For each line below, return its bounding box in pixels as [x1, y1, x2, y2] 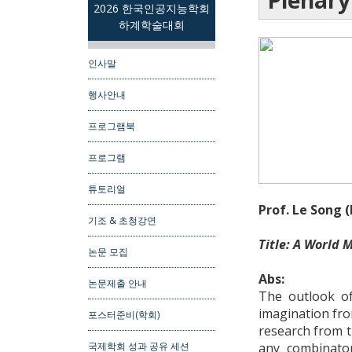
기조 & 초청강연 [88, 214, 156, 227]
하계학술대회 [118, 16, 185, 32]
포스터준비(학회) [88, 308, 160, 321]
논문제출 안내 [88, 277, 147, 290]
